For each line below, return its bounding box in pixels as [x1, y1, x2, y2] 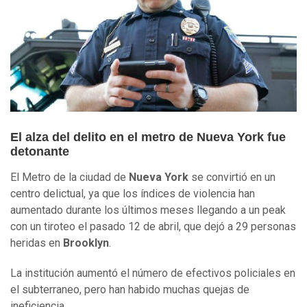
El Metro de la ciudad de [10, 171, 129, 184]
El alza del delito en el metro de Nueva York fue [10, 130, 286, 145]
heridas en [10, 236, 63, 250]
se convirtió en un [188, 171, 275, 184]
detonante [10, 145, 69, 159]
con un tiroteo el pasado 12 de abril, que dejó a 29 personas [10, 220, 296, 234]
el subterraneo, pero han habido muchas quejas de [10, 283, 249, 297]
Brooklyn [63, 236, 109, 250]
